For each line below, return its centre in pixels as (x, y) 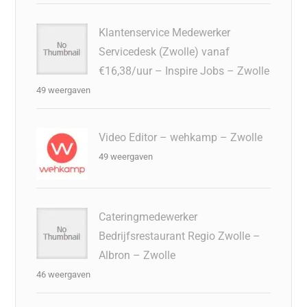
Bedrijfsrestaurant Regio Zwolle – (180, 236)
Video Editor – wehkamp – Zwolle (181, 137)
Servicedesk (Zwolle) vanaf (164, 51)
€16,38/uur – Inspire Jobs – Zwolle (184, 71)
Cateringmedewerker (148, 217)
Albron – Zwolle (137, 255)
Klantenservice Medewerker (165, 32)
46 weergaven (64, 274)
